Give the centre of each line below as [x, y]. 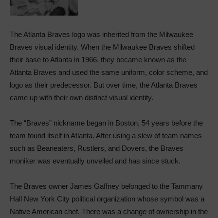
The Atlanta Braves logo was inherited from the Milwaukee [101, 34]
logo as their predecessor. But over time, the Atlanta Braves [104, 85]
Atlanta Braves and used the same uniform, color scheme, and [109, 72]
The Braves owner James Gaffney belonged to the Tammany [106, 186]
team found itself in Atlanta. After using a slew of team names [106, 135]
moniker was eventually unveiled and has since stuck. [95, 161]
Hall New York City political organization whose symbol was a [107, 199]
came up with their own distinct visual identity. [82, 97]
